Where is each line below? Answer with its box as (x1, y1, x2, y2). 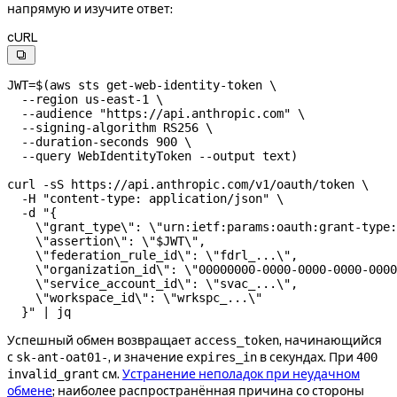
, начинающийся (279, 331, 382, 348)
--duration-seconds (7, 134, 149, 149)
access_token (194, 332, 279, 347)
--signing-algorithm (7, 120, 156, 135)
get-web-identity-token (99, 77, 262, 92)
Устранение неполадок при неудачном (122, 365, 360, 382)
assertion (50, 233, 113, 248)
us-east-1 (78, 91, 149, 106)
